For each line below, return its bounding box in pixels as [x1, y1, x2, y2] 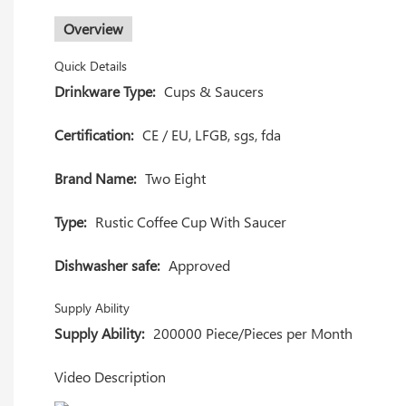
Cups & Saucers [164, 81, 264, 101]
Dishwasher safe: [54, 255, 159, 275]
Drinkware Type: [54, 81, 155, 101]
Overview [63, 18, 123, 38]
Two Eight [145, 168, 206, 188]
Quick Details [54, 56, 127, 74]
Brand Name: [54, 168, 136, 188]
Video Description [54, 366, 166, 386]
